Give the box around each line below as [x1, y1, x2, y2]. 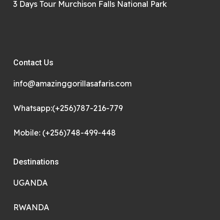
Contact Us [13, 58, 54, 67]
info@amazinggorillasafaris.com [13, 79, 132, 88]
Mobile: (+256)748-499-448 [13, 128, 116, 137]
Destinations [13, 157, 59, 166]
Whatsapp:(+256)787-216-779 [13, 103, 123, 113]
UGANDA [13, 178, 48, 188]
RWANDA [13, 202, 49, 212]
